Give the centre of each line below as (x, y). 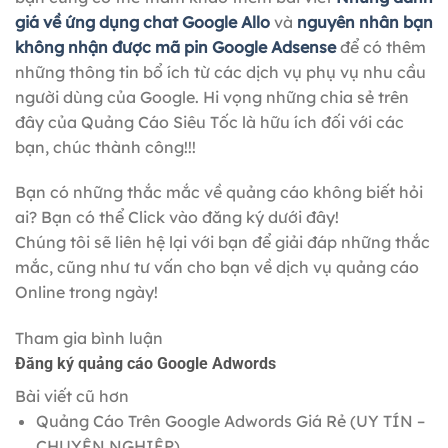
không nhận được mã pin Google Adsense (177, 46)
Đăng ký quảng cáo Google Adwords (145, 364)
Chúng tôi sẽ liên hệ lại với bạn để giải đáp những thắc (222, 242)
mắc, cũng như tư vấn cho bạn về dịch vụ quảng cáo (217, 267)
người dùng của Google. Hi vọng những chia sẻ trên (212, 96)
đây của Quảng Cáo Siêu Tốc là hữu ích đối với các (209, 121)
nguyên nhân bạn (365, 21)
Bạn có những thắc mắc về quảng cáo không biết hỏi (219, 192)
